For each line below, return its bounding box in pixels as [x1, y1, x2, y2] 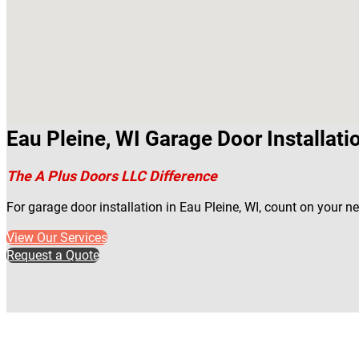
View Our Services [6, 229, 107, 245]
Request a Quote [6, 247, 99, 263]
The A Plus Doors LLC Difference [6, 167, 217, 184]
